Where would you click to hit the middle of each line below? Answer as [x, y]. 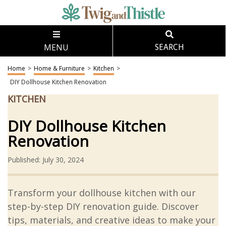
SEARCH [169, 47]
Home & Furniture [59, 68]
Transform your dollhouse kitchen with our [102, 193]
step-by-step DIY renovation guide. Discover [103, 206]
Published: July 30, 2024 [46, 160]
